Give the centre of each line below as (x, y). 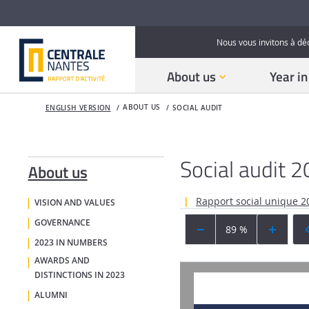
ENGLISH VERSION (78, 108)
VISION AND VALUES (74, 203)
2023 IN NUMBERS (71, 242)
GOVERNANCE (62, 223)
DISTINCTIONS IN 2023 (79, 276)
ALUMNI (51, 295)
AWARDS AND (62, 261)
